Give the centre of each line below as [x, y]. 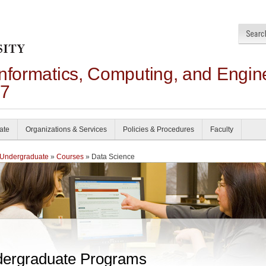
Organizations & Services [66, 129]
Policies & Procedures [159, 129]
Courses [70, 157]
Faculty [222, 129]
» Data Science [109, 157]
